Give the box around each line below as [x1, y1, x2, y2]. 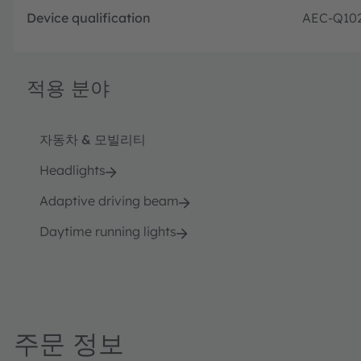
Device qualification [27, 9, 151, 26]
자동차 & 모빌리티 [39, 131, 146, 147]
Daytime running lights [39, 222, 176, 239]
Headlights [39, 161, 106, 178]
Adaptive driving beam [39, 192, 179, 209]
